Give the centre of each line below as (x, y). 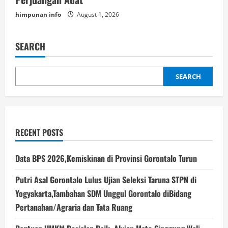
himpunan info (38, 14)
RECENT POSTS (39, 132)
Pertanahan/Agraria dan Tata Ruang (74, 207)
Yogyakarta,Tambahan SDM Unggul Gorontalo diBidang (103, 193)
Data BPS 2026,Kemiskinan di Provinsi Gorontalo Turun (106, 158)
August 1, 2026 (97, 14)
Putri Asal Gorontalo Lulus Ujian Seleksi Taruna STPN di (106, 179)
